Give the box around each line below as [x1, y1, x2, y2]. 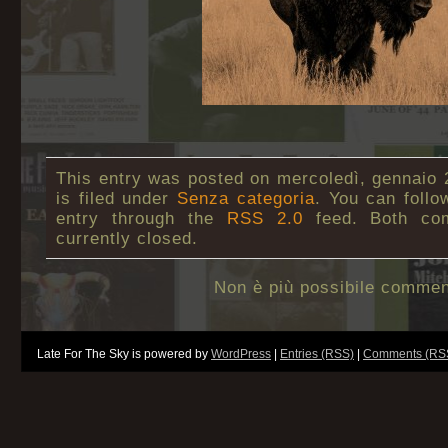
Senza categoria [177, 188, 315, 208]
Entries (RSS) [280, 347, 354, 361]
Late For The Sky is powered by [37, 347, 211, 361]
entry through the [56, 208, 227, 228]
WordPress [211, 347, 271, 361]
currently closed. [56, 228, 198, 248]
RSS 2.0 [226, 208, 303, 228]
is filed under [56, 188, 178, 208]
